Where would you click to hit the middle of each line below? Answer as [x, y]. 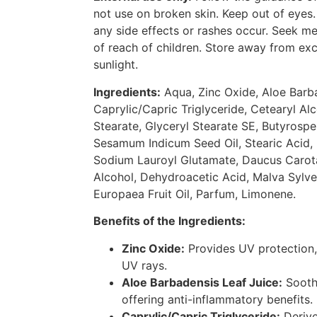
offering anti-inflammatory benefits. [217, 299]
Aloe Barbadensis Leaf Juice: [202, 282]
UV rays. [144, 265]
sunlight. [116, 65]
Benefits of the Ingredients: [169, 221]
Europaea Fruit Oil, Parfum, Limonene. [195, 194]
